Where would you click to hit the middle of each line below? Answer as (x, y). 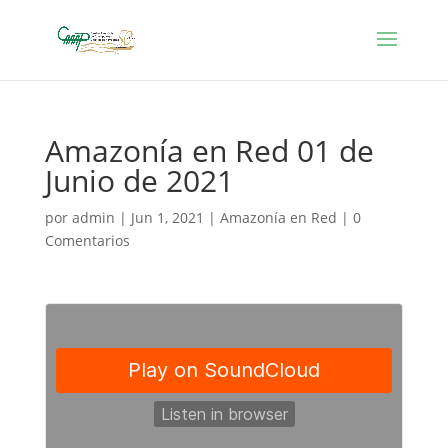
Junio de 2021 (139, 180)
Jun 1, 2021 (167, 217)
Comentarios (87, 240)
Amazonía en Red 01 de (209, 150)
